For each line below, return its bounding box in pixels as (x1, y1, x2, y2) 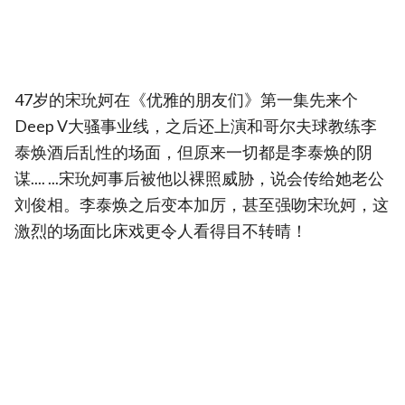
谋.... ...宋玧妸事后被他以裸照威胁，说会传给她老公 (14, 169, 384, 189)
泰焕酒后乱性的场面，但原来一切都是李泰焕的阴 (14, 143, 372, 163)
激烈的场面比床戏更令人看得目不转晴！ (14, 221, 307, 241)
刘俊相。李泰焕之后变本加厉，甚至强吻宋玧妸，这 (14, 195, 389, 215)
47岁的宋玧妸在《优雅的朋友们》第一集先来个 (14, 90, 358, 110)
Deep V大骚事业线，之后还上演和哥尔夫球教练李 (14, 117, 377, 137)
